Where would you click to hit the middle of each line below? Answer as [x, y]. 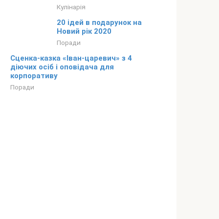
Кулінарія [71, 7]
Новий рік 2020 [84, 32]
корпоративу [34, 76]
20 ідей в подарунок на [99, 23]
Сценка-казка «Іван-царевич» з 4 [71, 58]
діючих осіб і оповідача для [62, 67]
